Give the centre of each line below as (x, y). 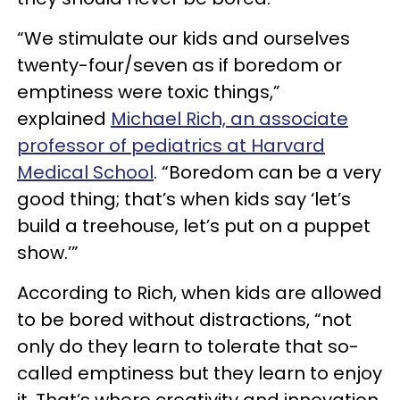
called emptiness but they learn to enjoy (200, 373)
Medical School (85, 172)
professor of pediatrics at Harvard (171, 145)
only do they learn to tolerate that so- (188, 346)
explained (64, 118)
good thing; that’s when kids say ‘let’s (184, 199)
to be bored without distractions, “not (184, 319)
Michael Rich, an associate (229, 118)
